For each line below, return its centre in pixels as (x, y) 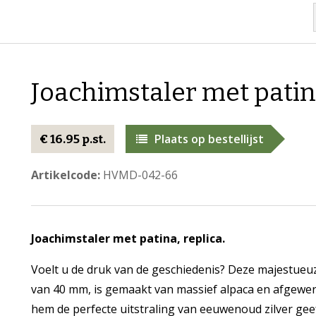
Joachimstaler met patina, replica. (128, 238)
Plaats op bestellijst (209, 139)
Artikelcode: (65, 175)
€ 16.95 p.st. (72, 139)
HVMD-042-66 (139, 175)
